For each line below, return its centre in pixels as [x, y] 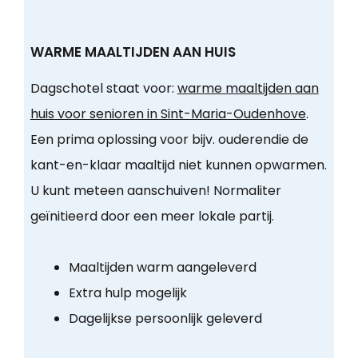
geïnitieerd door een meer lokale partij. [152, 217]
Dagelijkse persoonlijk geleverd [165, 319]
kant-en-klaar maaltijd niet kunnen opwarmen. [178, 165]
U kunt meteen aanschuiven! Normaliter [155, 191]
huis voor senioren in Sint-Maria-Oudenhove [168, 114]
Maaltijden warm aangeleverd [162, 268]
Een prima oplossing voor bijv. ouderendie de [169, 140]
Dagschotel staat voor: [103, 89]
